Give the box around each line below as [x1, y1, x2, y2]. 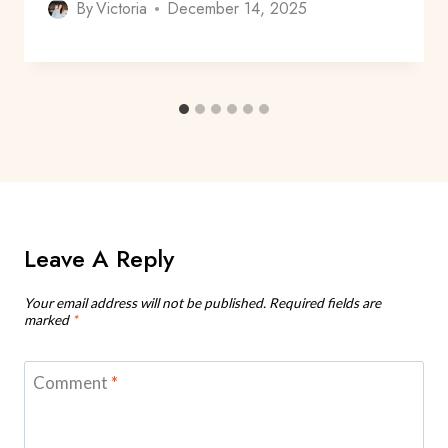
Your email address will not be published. [24, 294, 266, 311]
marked [24, 311, 72, 328]
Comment [32, 371, 111, 393]
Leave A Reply [24, 241, 174, 277]
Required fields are [269, 294, 381, 311]
